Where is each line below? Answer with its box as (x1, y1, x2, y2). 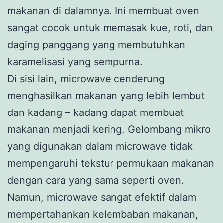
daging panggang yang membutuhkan (7, 38, 185, 51)
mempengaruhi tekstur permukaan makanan (7, 157, 214, 169)
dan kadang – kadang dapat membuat (7, 106, 184, 118)
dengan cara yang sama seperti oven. (7, 174, 184, 186)
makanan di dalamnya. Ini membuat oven (7, 4, 199, 17)
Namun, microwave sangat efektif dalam (7, 191, 196, 203)
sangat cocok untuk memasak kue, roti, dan (7, 21, 213, 34)
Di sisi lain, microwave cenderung (7, 72, 165, 85)
